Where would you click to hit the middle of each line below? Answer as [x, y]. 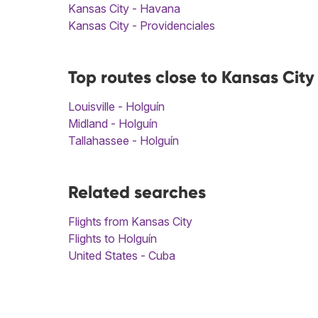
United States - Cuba [122, 256]
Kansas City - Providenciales [142, 26]
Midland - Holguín [113, 124]
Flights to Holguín [113, 239]
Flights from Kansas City [130, 222]
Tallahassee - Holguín [124, 141]
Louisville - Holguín [116, 107]
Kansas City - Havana [124, 9]
